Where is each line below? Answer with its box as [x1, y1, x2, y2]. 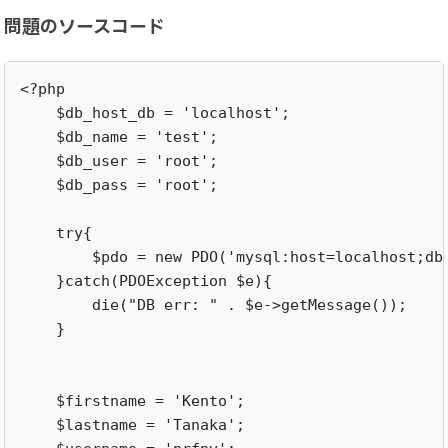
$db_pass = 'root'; [20, 176, 219, 193]
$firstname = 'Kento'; [20, 392, 246, 409]
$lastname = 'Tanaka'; [20, 416, 246, 433]
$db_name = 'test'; [20, 128, 219, 145]
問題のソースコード [4, 13, 166, 41]
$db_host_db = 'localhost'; [20, 104, 291, 121]
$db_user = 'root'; [20, 152, 219, 169]
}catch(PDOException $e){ [20, 272, 273, 289]
